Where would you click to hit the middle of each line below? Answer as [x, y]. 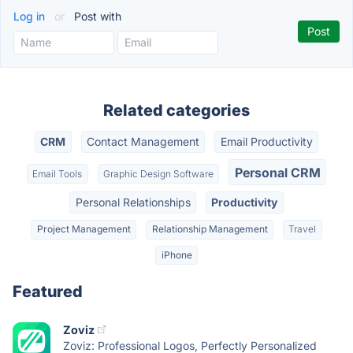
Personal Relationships [133, 202]
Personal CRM [277, 172]
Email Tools [58, 173]
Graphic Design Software [158, 173]
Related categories [176, 110]
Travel [303, 229]
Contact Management [143, 142]
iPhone [176, 255]
